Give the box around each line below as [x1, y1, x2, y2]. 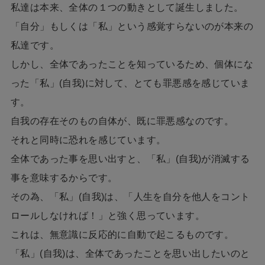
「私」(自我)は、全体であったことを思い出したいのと [10, 248, 250, 259]
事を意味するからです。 [10, 173, 118, 183]
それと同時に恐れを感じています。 [10, 135, 166, 146]
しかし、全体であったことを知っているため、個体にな [10, 59, 253, 70]
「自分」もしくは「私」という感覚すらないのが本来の [10, 21, 253, 32]
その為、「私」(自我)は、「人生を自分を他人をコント [10, 192, 250, 202]
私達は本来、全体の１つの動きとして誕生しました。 [10, 2, 244, 13]
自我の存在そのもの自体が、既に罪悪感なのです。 [10, 116, 234, 127]
